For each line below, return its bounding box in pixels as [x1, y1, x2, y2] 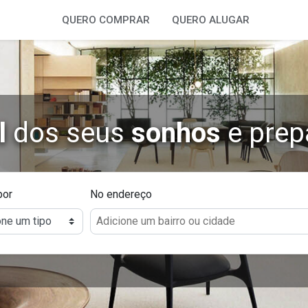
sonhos [131, 117, 221, 149]
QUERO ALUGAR [172, 14, 250, 26]
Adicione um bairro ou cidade [96, 214, 236, 228]
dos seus [5, 117, 131, 149]
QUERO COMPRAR [62, 14, 150, 26]
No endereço [90, 188, 153, 201]
